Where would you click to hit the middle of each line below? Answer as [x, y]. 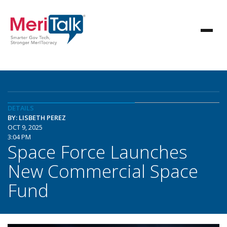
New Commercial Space [103, 171]
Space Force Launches [98, 152]
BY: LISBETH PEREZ [37, 118]
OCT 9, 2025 [25, 127]
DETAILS [21, 108]
